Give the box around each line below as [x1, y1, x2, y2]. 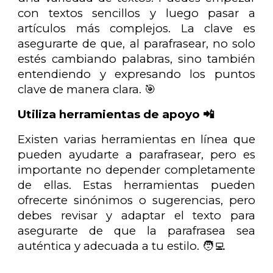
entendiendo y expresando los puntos [18, 66, 255, 81]
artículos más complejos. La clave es [18, 21, 255, 35]
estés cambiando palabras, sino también [18, 51, 255, 66]
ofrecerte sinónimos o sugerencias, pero [18, 193, 255, 207]
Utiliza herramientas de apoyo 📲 [18, 107, 215, 121]
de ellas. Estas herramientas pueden [18, 177, 255, 192]
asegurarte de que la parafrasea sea [18, 223, 255, 238]
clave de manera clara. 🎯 [18, 82, 157, 96]
